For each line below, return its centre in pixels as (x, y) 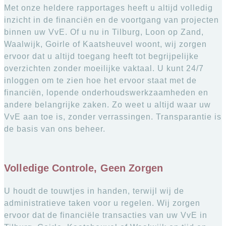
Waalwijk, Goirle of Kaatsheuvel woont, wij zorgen (105, 44)
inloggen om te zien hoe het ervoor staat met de (100, 81)
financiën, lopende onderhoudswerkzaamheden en (106, 93)
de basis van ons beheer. (55, 129)
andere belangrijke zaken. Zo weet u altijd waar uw (107, 105)
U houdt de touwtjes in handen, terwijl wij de (94, 191)
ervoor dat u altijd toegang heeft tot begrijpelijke (101, 56)
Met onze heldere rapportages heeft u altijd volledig (108, 8)
